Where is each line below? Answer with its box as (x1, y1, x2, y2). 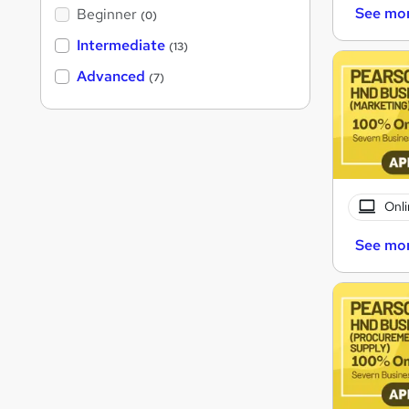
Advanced (77, 67, 145, 87)
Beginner (77, 5, 137, 25)
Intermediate (77, 36, 165, 56)
